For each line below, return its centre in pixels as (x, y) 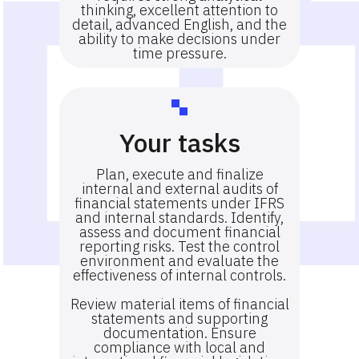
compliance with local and (179, 347)
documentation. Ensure (179, 333)
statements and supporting (179, 319)
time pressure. (179, 53)
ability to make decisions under (179, 39)
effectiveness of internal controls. (179, 275)
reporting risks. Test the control (179, 246)
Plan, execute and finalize (179, 174)
